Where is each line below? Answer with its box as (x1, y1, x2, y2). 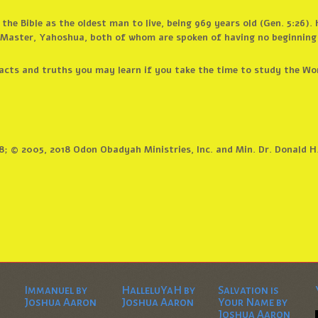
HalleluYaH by (121, 283, 195, 296)
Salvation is (218, 283, 280, 296)
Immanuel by (24, 283, 88, 296)
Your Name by (218, 295, 288, 308)
